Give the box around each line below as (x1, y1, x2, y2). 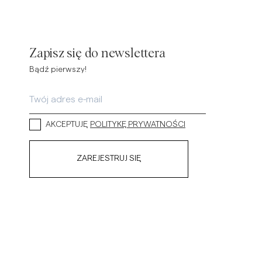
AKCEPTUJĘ (46, 120, 88, 129)
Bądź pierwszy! (29, 65, 87, 74)
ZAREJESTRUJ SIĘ (77, 154, 141, 163)
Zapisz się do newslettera (29, 47, 166, 60)
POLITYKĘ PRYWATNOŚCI (90, 120, 185, 129)
